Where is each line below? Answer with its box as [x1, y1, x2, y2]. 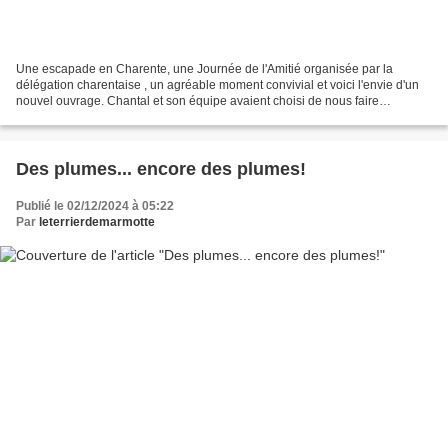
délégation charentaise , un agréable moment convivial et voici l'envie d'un [16, 77, 419, 92]
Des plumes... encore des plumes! [16, 158, 306, 179]
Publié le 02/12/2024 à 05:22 [16, 198, 174, 213]
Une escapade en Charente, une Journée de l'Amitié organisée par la [16, 61, 393, 76]
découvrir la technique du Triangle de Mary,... [16, 109, 260, 124]
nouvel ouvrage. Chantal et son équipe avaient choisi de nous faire [16, 93, 379, 108]
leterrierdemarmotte [39, 214, 155, 229]
